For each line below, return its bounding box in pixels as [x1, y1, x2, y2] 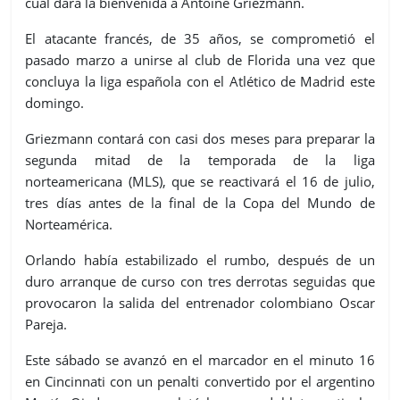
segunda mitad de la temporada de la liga [25, 150, 375, 169]
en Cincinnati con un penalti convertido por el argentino [25, 371, 375, 390]
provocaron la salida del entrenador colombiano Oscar [25, 293, 375, 312]
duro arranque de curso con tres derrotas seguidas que [25, 271, 375, 290]
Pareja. [25, 314, 68, 333]
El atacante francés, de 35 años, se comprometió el [25, 29, 375, 47]
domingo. [25, 93, 85, 112]
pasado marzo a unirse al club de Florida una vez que [25, 50, 375, 69]
